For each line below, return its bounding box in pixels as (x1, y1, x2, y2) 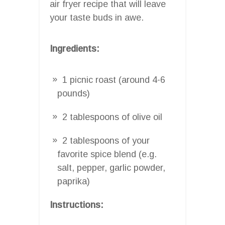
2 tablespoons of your (62, 135, 150, 146)
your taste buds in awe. (50, 12, 144, 23)
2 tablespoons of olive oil (62, 111, 162, 122)
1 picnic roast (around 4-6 (62, 74, 165, 85)
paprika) (57, 176, 90, 186)
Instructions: (50, 199, 103, 210)
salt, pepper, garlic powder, (57, 162, 165, 173)
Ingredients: (50, 43, 99, 54)
